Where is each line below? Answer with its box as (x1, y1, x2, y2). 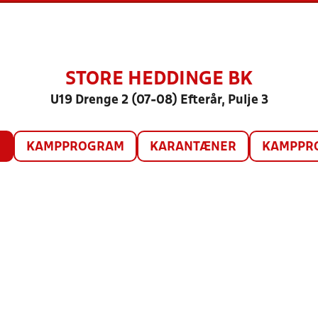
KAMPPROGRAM (26, 141, 124, 153)
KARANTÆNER (149, 141, 236, 153)
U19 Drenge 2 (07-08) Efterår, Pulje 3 (50, 94, 268, 106)
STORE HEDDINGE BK (65, 71, 253, 88)
